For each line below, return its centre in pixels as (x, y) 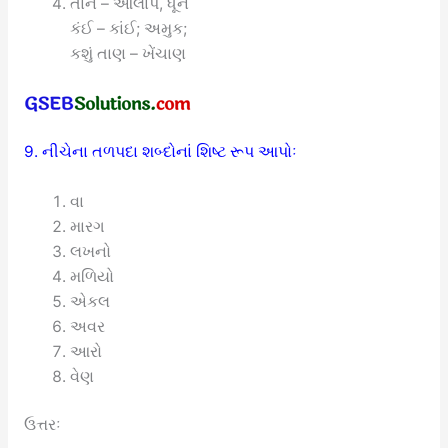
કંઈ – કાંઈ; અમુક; (129, 28)
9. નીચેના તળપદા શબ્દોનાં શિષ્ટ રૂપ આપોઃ (160, 152)
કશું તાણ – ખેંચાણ (128, 53)
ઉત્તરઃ (42, 425)
